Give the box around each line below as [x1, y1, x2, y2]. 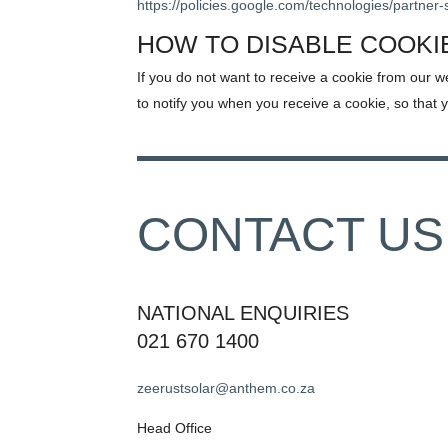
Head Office [137, 420, 212, 436]
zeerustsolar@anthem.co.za [137, 380, 315, 396]
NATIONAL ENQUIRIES [137, 302, 349, 324]
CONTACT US [137, 208, 444, 261]
